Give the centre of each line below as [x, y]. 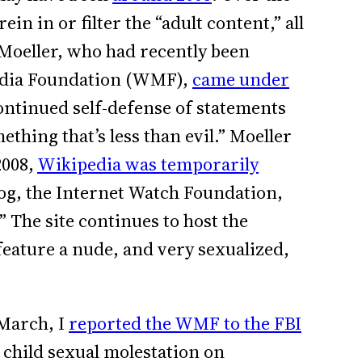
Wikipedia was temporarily [148, 164]
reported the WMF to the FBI [185, 323]
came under [241, 79]
